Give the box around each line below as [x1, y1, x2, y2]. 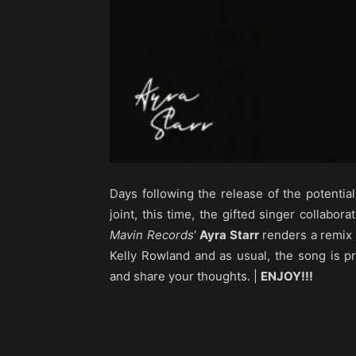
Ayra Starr [199, 227, 259, 242]
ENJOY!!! [261, 269, 313, 284]
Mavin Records [110, 227, 194, 242]
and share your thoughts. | [110, 269, 261, 284]
